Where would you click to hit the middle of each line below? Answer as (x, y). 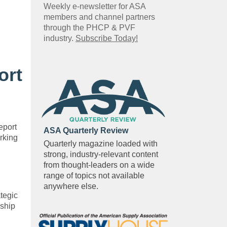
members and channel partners (99, 17)
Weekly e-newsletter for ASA (94, 6)
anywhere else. (72, 186)
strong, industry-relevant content (101, 155)
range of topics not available (94, 176)
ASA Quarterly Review (86, 131)
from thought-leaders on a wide (99, 165)
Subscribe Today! (107, 38)
